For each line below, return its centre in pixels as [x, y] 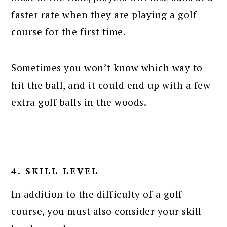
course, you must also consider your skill [106, 211]
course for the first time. [69, 31]
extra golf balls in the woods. [79, 102]
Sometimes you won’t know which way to [107, 67]
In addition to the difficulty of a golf [97, 194]
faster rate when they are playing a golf [104, 14]
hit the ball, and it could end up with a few [111, 85]
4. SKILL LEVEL [55, 171]
